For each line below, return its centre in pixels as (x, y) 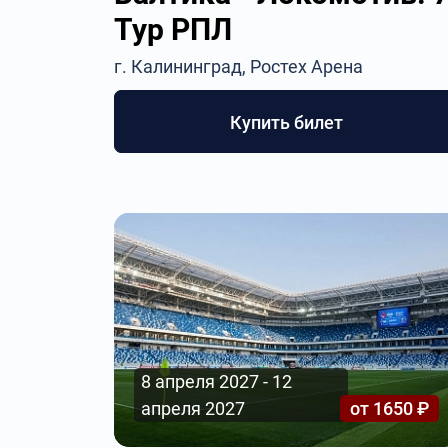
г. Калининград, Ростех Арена (238, 66)
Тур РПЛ (173, 29)
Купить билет (287, 122)
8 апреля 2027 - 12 (216, 381)
